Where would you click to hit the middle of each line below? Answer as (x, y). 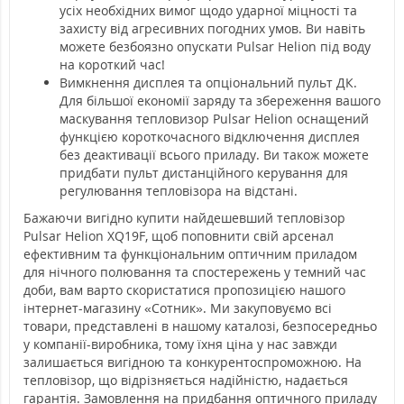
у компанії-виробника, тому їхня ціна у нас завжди (180, 344)
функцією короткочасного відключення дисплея (210, 137)
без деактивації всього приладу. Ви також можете (214, 155)
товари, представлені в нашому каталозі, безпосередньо (200, 326)
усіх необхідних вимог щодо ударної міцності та (208, 11)
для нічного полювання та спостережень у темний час (195, 272)
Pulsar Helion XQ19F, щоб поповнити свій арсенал (179, 236)
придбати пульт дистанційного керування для (204, 173)
